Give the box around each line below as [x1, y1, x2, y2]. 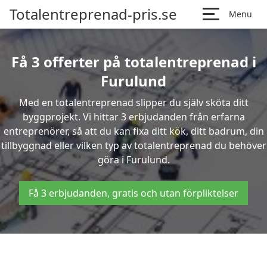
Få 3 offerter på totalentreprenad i [11, 52, 256, 72]
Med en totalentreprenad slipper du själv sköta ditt [18, 96, 249, 109]
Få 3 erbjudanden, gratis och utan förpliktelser [29, 187, 238, 200]
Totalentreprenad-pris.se [10, 4, 177, 24]
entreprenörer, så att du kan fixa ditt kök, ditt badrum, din [3, 125, 264, 138]
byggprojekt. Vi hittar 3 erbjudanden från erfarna [22, 110, 245, 123]
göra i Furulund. [97, 153, 170, 166]
